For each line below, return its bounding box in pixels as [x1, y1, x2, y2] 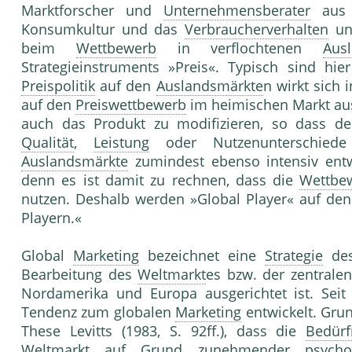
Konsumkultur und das [21, 20, 185, 39]
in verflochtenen [156, 38, 323, 58]
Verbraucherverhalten [184, 20, 328, 39]
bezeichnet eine [138, 246, 265, 266]
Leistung [93, 133, 150, 152]
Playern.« [21, 208, 82, 228]
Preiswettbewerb [75, 95, 186, 115]
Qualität [21, 133, 74, 152]
